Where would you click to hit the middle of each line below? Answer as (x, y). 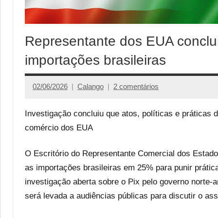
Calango (91, 87)
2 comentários (136, 87)
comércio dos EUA (59, 127)
